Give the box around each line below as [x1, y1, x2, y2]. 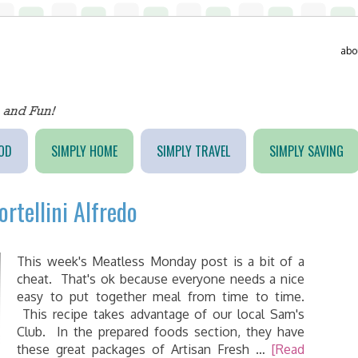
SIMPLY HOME [50, 141, 117, 161]
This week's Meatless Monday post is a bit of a [17, 253, 304, 269]
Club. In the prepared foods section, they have [17, 324, 304, 340]
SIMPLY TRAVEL [156, 141, 230, 161]
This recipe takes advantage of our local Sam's [17, 306, 304, 322]
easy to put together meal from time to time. [17, 288, 304, 304]
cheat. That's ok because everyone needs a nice [17, 271, 304, 287]
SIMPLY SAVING [268, 141, 344, 161]
